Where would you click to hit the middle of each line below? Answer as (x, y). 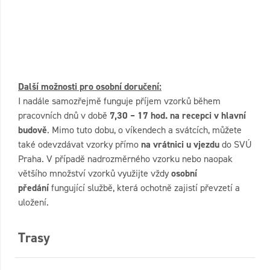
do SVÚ (236, 144)
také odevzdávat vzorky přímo (80, 144)
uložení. (33, 202)
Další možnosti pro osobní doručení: (90, 86)
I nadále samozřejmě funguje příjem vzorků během (119, 101)
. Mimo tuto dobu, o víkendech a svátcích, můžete (144, 130)
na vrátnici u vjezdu (180, 144)
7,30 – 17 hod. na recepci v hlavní (178, 115)
